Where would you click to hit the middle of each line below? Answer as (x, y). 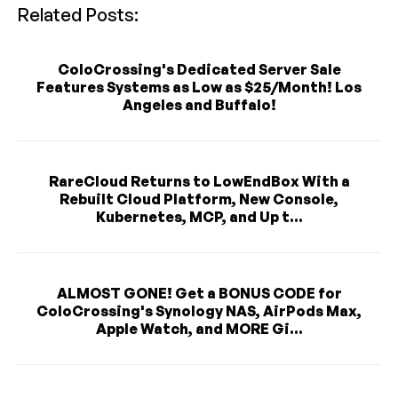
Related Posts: (78, 15)
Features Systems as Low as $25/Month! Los (199, 88)
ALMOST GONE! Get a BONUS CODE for (199, 294)
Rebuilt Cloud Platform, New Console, (199, 199)
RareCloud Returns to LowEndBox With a (199, 182)
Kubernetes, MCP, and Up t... (199, 217)
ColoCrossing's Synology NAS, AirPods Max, (199, 311)
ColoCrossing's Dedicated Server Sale (199, 70)
